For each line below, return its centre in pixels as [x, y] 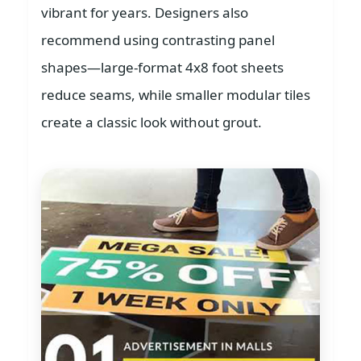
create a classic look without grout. [151, 122]
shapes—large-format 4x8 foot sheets [162, 67]
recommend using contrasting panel [158, 40]
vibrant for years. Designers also [145, 12]
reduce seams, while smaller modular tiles [176, 95]
